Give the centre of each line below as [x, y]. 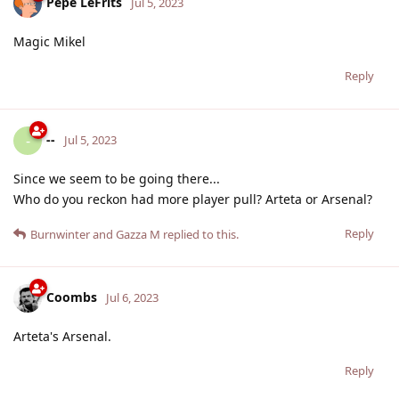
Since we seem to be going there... [117, 178]
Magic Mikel [49, 41]
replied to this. [199, 234]
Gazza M [138, 234]
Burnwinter [60, 234]
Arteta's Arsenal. [62, 336]
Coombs [72, 297]
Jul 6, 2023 [132, 297]
